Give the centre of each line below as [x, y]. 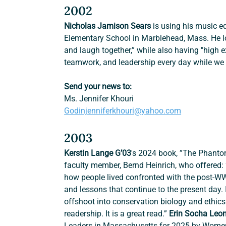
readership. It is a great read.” [117, 214]
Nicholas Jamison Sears [108, 26]
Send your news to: [98, 87]
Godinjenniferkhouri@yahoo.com [123, 111]
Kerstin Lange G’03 [98, 153]
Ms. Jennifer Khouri [99, 99]
